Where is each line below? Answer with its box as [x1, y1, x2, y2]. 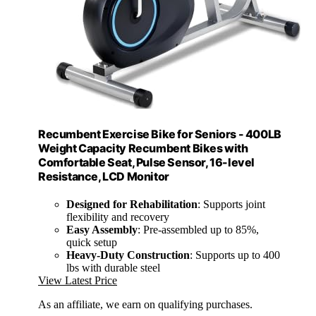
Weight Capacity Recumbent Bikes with [38, 141, 248, 156]
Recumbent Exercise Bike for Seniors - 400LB [38, 127, 281, 142]
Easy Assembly [66, 224, 138, 236]
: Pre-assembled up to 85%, [138, 224, 259, 236]
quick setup [66, 236, 117, 249]
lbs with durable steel [66, 262, 160, 274]
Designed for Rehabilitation [66, 198, 197, 211]
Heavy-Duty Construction [66, 249, 190, 262]
